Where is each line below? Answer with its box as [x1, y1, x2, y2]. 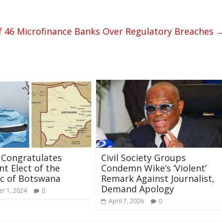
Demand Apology [101, 182, 174, 195]
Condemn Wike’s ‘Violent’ [101, 162, 207, 174]
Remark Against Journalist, [101, 172, 215, 184]
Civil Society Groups [101, 151, 186, 164]
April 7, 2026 [109, 196, 144, 205]
